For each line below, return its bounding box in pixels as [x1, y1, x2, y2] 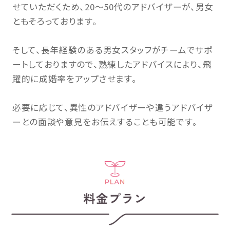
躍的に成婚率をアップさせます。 [12, 72, 137, 85]
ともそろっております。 [12, 15, 98, 28]
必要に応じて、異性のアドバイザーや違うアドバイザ [12, 101, 213, 114]
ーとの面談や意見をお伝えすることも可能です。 [12, 116, 198, 128]
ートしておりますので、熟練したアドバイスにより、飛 [12, 58, 212, 71]
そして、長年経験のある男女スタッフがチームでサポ [12, 44, 213, 56]
